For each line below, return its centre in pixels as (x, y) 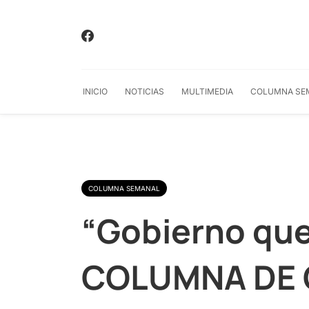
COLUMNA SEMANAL (124, 188)
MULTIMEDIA (207, 91)
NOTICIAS (144, 91)
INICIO (95, 91)
